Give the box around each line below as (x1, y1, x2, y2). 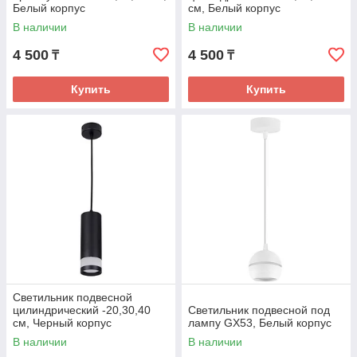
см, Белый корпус (188, 2, 280, 14)
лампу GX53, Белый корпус (188, 316, 331, 329)
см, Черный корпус (13, 316, 112, 329)
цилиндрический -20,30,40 (13, 304, 151, 316)
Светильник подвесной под (188, 304, 330, 316)
